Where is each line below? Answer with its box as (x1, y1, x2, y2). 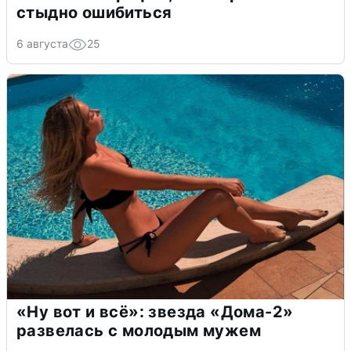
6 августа (16, 37, 68, 51)
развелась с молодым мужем (16, 321, 261, 341)
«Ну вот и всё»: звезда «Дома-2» (16, 302, 294, 322)
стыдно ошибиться (16, 3, 172, 23)
